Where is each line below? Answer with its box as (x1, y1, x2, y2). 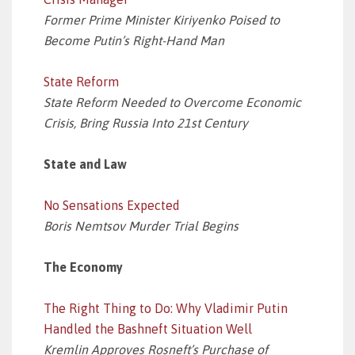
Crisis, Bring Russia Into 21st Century (44, 116, 248, 130)
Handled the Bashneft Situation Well (44, 322, 252, 336)
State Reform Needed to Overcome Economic (44, 95, 301, 109)
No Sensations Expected (44, 198, 180, 212)
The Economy (44, 260, 123, 274)
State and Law (44, 157, 127, 171)
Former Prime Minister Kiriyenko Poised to (44, 13, 280, 27)
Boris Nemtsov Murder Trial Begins (44, 219, 239, 233)
